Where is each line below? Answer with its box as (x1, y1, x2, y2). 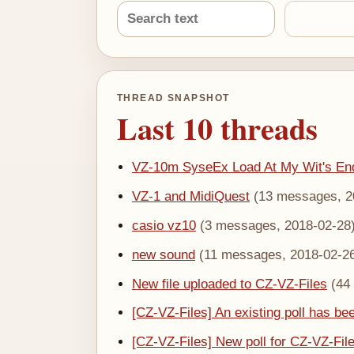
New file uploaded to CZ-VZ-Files (131, 276, 327, 292)
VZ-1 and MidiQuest (131, 189, 250, 205)
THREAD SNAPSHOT (116, 92, 230, 104)
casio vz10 (131, 218, 196, 234)
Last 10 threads (116, 106, 318, 151)
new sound (131, 247, 195, 262)
